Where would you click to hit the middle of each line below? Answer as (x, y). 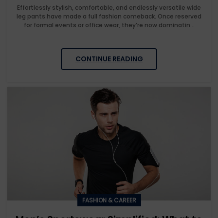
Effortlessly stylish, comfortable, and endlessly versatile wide (109, 8)
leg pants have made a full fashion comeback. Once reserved (109, 17)
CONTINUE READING (109, 59)
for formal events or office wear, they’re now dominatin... (109, 25)
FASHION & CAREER (109, 200)
